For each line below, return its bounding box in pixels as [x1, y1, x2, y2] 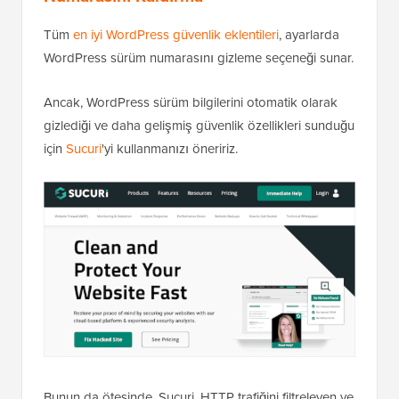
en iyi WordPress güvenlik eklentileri [73, 88, 279, 109]
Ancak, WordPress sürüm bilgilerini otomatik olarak [44, 156, 338, 176]
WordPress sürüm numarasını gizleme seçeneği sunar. [44, 111, 354, 132]
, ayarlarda [279, 88, 339, 109]
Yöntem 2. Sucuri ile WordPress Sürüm [44, 21, 339, 48]
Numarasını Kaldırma [44, 46, 203, 73]
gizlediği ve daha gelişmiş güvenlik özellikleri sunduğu [44, 179, 354, 199]
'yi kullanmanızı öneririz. [102, 202, 238, 223]
